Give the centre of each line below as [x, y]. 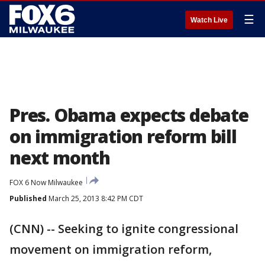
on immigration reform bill [123, 136]
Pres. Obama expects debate [129, 115]
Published [28, 198]
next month [60, 158]
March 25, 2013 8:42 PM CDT [95, 198]
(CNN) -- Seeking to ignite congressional [124, 229]
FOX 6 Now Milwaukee [46, 182]
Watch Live [209, 20]
